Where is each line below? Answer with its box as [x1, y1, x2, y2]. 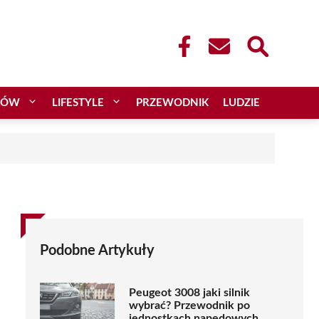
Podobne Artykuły [40, 243, 155, 258]
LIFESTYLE [52, 97, 104, 108]
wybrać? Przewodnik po [129, 300, 250, 312]
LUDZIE [223, 97, 260, 108]
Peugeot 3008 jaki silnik [129, 287, 250, 299]
